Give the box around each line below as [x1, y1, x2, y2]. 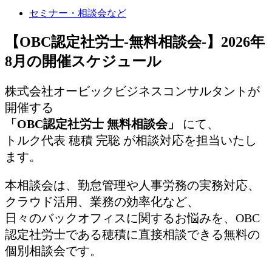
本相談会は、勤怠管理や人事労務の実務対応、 [5, 178, 260, 192]
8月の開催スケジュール [5, 53, 161, 69]
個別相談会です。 [5, 243, 102, 257]
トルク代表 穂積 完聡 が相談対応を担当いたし [5, 133, 257, 147]
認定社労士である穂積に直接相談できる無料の [5, 227, 260, 241]
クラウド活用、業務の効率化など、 [5, 194, 199, 208]
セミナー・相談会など [29, 7, 126, 18]
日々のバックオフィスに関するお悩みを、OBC [5, 211, 260, 225]
